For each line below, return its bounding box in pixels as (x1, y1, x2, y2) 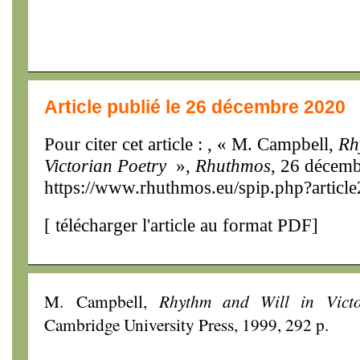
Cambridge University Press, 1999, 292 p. (44, 313, 329, 336)
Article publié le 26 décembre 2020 (44, 96, 346, 117)
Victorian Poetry (44, 155, 166, 176)
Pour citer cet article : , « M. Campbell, (44, 133, 338, 154)
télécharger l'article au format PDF (51, 215, 312, 235)
